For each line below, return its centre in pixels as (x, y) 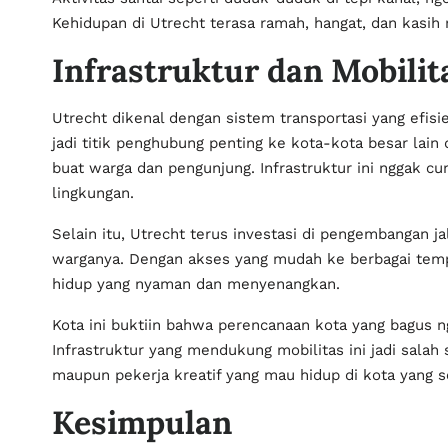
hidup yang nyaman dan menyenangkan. (196, 284)
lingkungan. (93, 193)
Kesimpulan (142, 422)
